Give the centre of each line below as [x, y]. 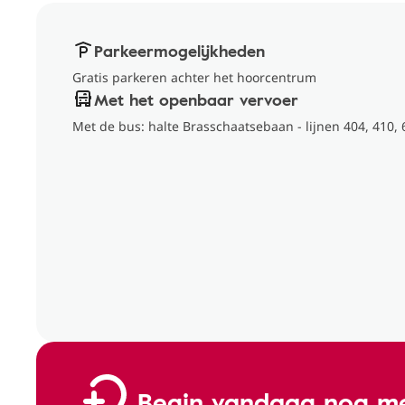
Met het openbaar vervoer [196, 99]
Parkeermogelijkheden [179, 51]
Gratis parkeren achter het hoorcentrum [194, 77]
